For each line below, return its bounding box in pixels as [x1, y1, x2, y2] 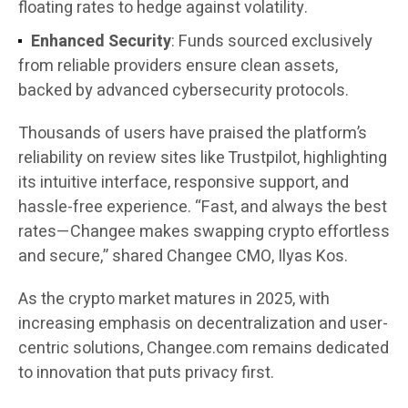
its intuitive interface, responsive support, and [18, 170, 349, 196]
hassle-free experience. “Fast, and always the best [18, 195, 387, 220]
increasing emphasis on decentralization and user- [18, 311, 388, 337]
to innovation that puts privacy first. [18, 361, 274, 386]
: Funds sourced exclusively [171, 29, 372, 55]
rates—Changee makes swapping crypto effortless [18, 219, 390, 245]
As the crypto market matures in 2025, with [18, 287, 330, 312]
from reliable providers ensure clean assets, [18, 54, 338, 79]
